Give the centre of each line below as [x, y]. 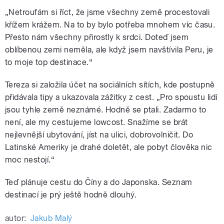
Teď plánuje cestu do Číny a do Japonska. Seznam [99, 182]
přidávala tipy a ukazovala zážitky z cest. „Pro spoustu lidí [111, 97]
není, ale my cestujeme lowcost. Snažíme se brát [96, 122]
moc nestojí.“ [30, 159]
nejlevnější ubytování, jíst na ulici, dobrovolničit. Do [99, 134]
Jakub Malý [51, 218]
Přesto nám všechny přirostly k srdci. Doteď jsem [97, 37]
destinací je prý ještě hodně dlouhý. [71, 194]
